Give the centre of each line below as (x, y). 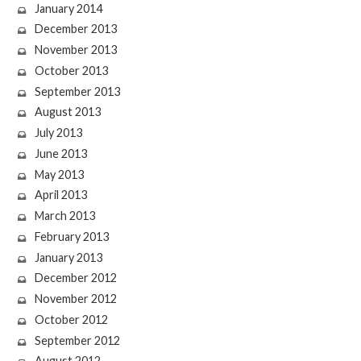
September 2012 (77, 340)
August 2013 (67, 112)
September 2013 (77, 91)
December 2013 (75, 29)
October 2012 (71, 319)
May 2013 (59, 174)
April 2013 (60, 195)
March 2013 (64, 216)
